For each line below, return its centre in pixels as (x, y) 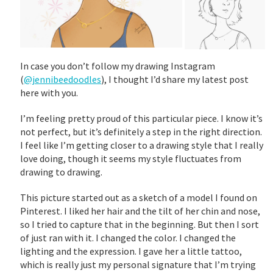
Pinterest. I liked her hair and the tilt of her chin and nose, (140, 211)
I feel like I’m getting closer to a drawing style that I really (142, 145)
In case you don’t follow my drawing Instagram (118, 66)
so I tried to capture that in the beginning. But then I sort (140, 224)
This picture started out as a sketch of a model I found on (139, 197)
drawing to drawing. (61, 172)
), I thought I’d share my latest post (175, 79)
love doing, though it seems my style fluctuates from (131, 158)
